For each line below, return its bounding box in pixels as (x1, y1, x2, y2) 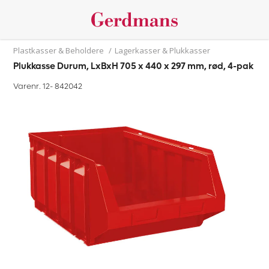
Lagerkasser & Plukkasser (115, 45, 211, 56)
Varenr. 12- (13, 81, 55, 91)
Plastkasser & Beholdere (13, 45, 104, 56)
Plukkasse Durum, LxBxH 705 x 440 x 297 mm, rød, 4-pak (13, 60, 254, 72)
